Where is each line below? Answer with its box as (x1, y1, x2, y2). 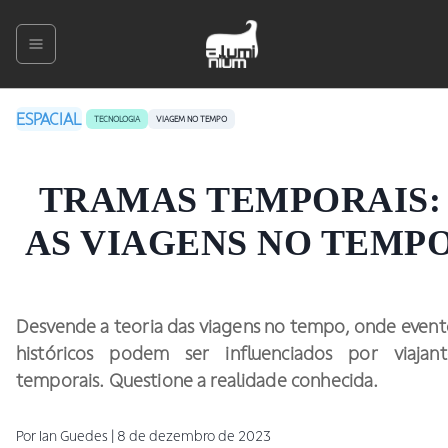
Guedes (60, 427, 108, 444)
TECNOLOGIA (94, 114, 140, 124)
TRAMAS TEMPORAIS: (38, 179, 442, 220)
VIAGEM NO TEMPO (156, 114, 227, 124)
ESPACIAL (16, 110, 82, 128)
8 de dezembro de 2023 (117, 427, 271, 444)
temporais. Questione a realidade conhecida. (16, 369, 379, 391)
